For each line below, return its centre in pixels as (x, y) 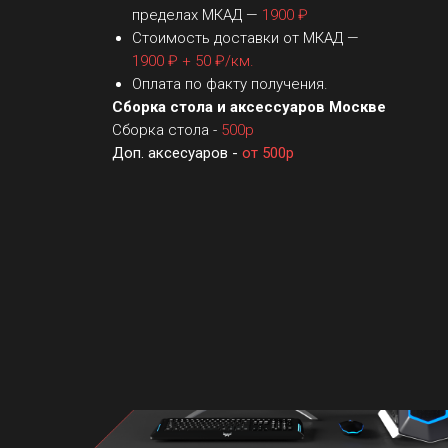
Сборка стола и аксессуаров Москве (249, 106)
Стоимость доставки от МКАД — (245, 37)
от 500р (268, 152)
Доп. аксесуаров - (177, 152)
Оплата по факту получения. (230, 83)
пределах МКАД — (197, 14)
